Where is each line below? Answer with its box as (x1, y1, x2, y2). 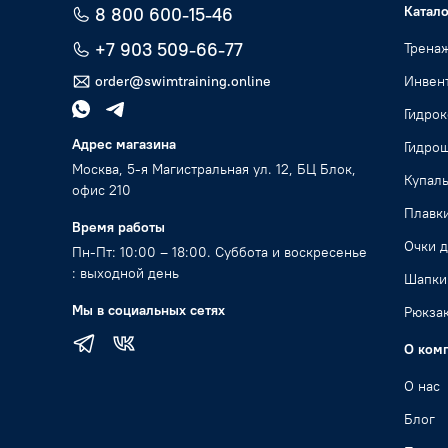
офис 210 (72, 181, 131, 200)
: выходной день (72, 264, 179, 283)
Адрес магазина (72, 135, 176, 154)
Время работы (72, 218, 165, 237)
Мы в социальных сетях (72, 301, 225, 320)
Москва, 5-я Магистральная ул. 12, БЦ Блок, (72, 160, 356, 179)
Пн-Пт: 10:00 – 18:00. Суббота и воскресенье (72, 243, 367, 262)
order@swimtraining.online (95, 72, 271, 91)
